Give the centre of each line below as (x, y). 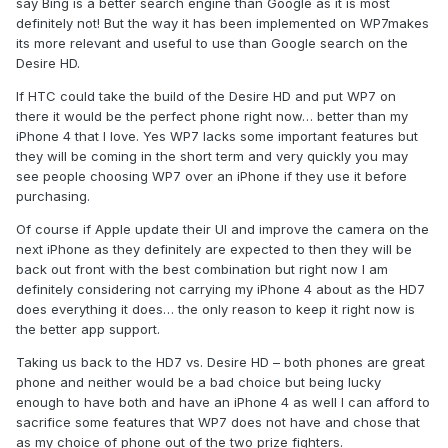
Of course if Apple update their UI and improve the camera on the (222, 228)
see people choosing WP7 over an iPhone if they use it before (211, 175)
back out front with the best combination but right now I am (202, 268)
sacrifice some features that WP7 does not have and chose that (218, 421)
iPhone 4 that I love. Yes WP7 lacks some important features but (217, 135)
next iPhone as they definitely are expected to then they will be (214, 248)
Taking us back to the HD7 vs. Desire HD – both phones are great (220, 361)
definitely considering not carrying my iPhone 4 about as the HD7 (220, 288)
